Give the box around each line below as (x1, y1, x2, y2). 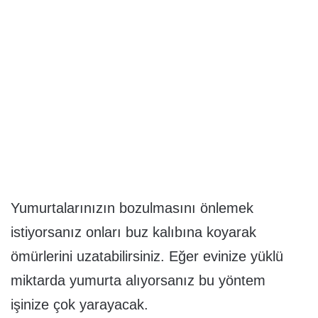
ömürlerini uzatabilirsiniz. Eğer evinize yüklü (11, 248, 283, 265)
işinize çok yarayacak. (11, 297, 148, 313)
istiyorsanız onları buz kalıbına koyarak (11, 224, 256, 241)
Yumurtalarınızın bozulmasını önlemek (11, 200, 253, 216)
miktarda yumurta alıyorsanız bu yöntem (11, 273, 265, 289)
